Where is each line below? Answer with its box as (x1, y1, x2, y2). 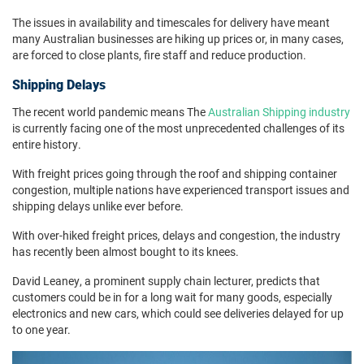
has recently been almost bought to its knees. (12, 244, 239, 260)
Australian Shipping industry (208, 104, 350, 120)
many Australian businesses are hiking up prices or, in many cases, (12, 31, 344, 47)
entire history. (12, 136, 81, 153)
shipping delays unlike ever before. (12, 198, 184, 214)
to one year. (12, 322, 71, 338)
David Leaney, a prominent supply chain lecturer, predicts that (12, 273, 320, 289)
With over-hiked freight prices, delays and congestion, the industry (12, 227, 340, 244)
